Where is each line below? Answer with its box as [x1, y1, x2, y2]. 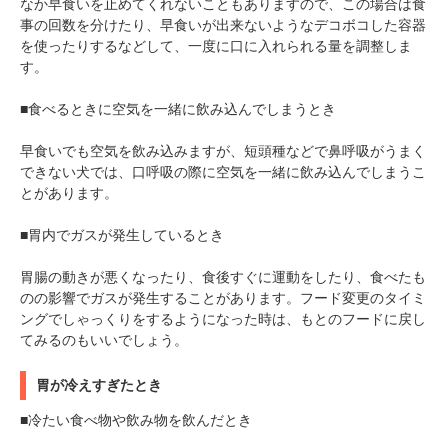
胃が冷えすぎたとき [36, 376, 162, 393]
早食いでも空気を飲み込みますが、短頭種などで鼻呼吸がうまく [20, 142, 426, 159]
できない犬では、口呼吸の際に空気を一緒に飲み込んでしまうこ [20, 163, 426, 180]
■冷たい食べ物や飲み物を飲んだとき [20, 411, 252, 428]
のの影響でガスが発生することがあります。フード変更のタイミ [20, 289, 426, 306]
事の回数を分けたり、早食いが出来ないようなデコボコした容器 [20, 16, 426, 33]
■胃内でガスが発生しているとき [20, 226, 224, 243]
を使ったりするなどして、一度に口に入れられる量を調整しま [20, 37, 412, 54]
